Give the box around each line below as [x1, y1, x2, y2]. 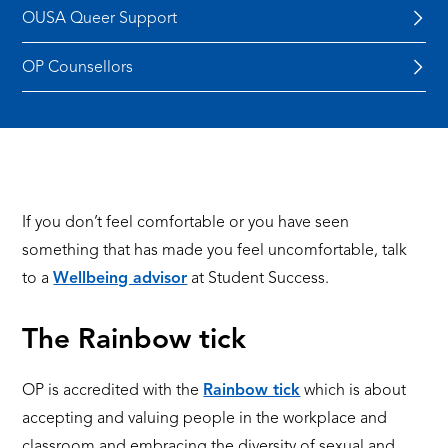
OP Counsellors [22, 57, 134, 78]
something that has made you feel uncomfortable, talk [22, 240, 408, 261]
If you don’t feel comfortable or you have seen [22, 212, 350, 233]
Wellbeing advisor [53, 268, 188, 289]
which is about [300, 380, 407, 401]
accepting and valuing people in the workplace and [22, 408, 388, 429]
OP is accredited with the [22, 380, 204, 401]
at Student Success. [187, 268, 338, 289]
